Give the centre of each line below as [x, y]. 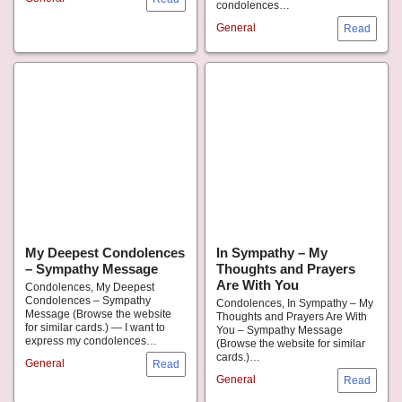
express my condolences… [92, 341]
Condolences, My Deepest [90, 288]
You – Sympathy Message [280, 331]
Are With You [258, 285]
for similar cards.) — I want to [95, 328]
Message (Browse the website [98, 315]
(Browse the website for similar [291, 344]
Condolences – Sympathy [88, 301]
